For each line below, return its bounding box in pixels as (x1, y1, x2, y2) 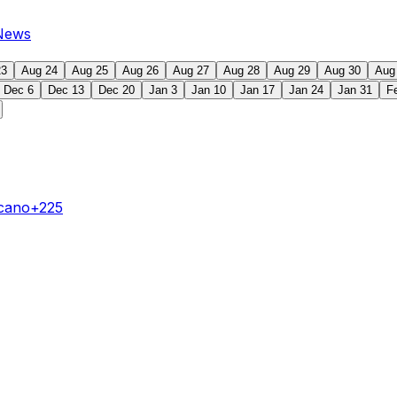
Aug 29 (274, 64, 310, 77)
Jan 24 (289, 83, 323, 97)
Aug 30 (324, 64, 361, 77)
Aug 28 (223, 64, 260, 77)
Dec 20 (98, 83, 135, 97)
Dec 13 (48, 83, 84, 97)
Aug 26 (122, 64, 159, 77)
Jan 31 (338, 83, 372, 97)
